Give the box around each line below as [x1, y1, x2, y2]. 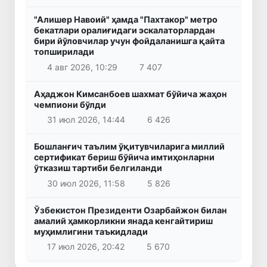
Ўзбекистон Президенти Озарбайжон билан [34, 204, 227, 215]
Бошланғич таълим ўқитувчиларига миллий [34, 141, 225, 152]
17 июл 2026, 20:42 [46, 241, 125, 252]
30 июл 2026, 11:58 [46, 178, 125, 188]
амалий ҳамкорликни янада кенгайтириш [34, 215, 213, 226]
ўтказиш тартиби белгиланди [34, 163, 162, 173]
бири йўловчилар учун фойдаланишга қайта [34, 36, 225, 46]
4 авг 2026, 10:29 [46, 61, 117, 72]
